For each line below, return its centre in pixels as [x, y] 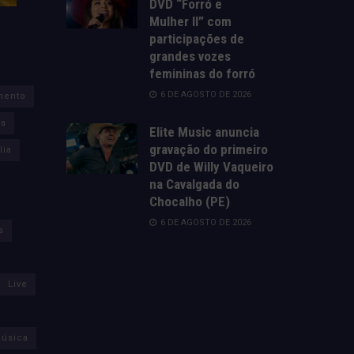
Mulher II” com [190, 21]
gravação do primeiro [208, 149]
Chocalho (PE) [189, 201]
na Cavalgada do [194, 184]
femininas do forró [202, 73]
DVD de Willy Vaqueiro [211, 166]
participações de [196, 38]
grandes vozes [190, 56]
